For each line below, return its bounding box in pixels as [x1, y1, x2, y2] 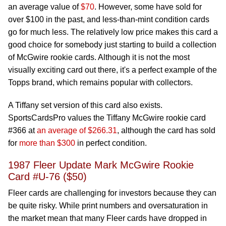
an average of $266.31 [37, 126, 117, 135]
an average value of [8, 3, 81, 11]
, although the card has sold [117, 126, 215, 135]
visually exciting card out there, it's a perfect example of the [8, 66, 217, 74]
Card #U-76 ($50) [8, 171, 87, 182]
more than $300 [19, 139, 75, 147]
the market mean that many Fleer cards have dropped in [8, 214, 207, 222]
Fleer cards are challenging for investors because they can [8, 189, 216, 197]
